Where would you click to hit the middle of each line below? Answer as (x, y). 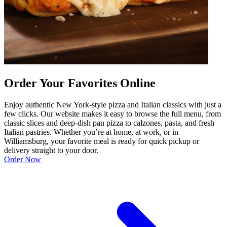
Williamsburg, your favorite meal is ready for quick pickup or (102, 141)
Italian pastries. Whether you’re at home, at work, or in (91, 132)
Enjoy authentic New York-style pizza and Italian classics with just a (113, 105)
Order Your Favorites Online (80, 83)
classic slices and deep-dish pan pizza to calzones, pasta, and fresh (109, 123)
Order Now (23, 160)
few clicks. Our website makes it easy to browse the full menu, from (112, 114)
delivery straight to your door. (51, 150)
